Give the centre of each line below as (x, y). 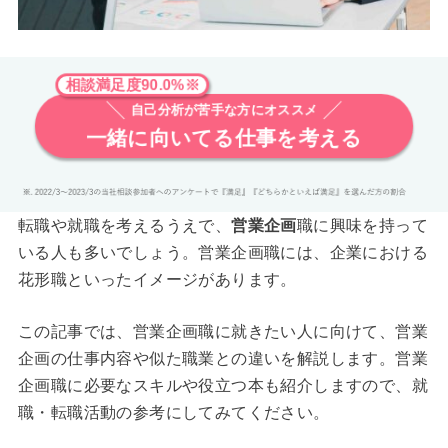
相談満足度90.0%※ (128, 82)
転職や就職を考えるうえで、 (124, 225)
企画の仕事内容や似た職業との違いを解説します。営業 (222, 359)
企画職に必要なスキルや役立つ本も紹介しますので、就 (222, 386)
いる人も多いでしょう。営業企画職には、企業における (222, 252)
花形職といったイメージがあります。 (157, 279)
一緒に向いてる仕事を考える (224, 138)
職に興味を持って (362, 225)
